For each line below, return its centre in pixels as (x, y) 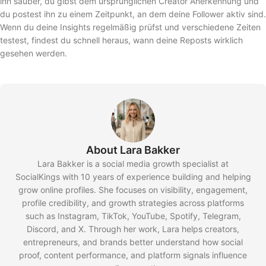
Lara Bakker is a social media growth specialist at (133, 163)
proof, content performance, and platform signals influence (133, 255)
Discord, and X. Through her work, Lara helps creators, (133, 229)
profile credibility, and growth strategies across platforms (133, 202)
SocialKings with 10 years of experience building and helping (133, 176)
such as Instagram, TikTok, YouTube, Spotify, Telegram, (133, 216)
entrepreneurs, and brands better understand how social (133, 242)
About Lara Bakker (133, 150)
